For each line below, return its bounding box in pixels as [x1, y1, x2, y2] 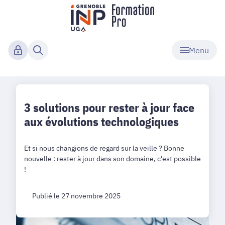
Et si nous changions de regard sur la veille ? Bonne [24, 143, 184, 153]
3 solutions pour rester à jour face [24, 99, 194, 116]
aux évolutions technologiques [24, 114, 179, 130]
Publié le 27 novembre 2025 [32, 191, 121, 200]
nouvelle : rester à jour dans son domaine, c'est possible [24, 154, 201, 163]
